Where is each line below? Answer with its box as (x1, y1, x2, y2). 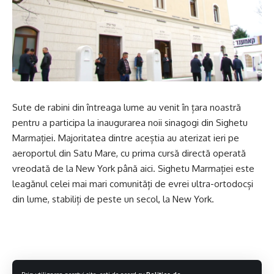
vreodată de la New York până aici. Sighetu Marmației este (12, 162, 254, 174)
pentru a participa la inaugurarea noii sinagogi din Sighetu (12, 116, 248, 128)
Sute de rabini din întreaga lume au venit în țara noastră (12, 101, 241, 113)
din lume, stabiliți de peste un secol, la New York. (12, 193, 214, 205)
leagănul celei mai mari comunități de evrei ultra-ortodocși (12, 177, 253, 190)
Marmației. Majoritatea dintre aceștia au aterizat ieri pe (12, 131, 239, 144)
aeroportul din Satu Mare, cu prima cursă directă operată (12, 147, 246, 159)
